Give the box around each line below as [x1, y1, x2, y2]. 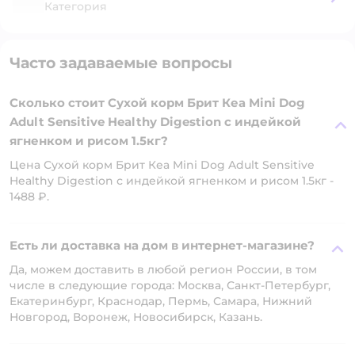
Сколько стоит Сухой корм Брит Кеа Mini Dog [10, 95, 305, 110]
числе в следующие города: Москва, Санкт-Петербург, [10, 278, 330, 292]
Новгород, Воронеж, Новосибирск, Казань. [10, 310, 262, 324]
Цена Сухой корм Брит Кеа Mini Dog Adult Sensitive [10, 158, 315, 172]
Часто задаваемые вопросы [10, 54, 232, 72]
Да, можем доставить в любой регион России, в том [10, 262, 317, 277]
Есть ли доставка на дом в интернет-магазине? [10, 238, 315, 253]
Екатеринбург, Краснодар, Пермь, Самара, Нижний [10, 294, 312, 308]
